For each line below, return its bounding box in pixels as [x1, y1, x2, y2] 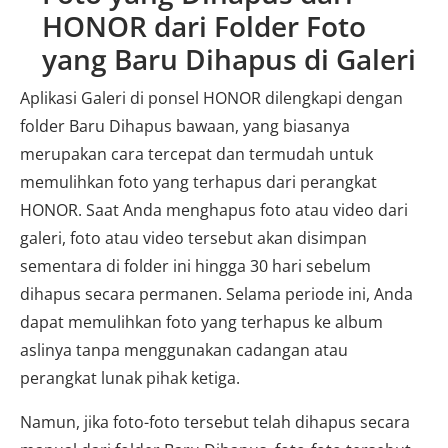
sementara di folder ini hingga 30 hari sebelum [20, 255, 371, 277]
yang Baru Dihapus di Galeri [42, 40, 416, 78]
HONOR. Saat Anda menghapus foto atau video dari [20, 199, 408, 221]
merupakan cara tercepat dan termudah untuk [20, 143, 373, 165]
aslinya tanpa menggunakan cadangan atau [20, 339, 348, 361]
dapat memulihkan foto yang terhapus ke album [20, 311, 383, 333]
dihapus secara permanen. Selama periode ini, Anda [20, 283, 413, 305]
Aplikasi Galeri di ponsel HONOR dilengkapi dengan [20, 87, 403, 109]
